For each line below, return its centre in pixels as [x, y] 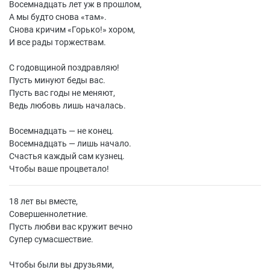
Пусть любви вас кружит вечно [71, 227]
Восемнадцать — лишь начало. [70, 143]
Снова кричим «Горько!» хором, [72, 30]
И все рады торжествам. [58, 42]
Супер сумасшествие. [51, 239]
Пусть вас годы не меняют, [62, 93]
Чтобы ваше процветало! [59, 169]
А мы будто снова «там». [58, 17]
